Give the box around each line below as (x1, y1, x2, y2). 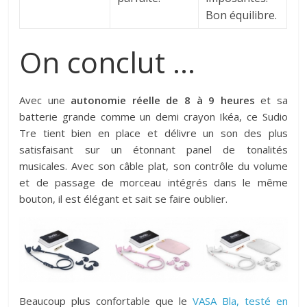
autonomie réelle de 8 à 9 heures (71, 93, 255, 108)
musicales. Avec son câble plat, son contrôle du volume (19, 159, 288, 173)
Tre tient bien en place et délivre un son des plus (19, 126, 288, 140)
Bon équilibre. (206, 8, 278, 23)
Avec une (19, 93, 71, 108)
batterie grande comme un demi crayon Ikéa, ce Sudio (19, 110, 288, 124)
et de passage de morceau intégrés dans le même (19, 175, 288, 190)
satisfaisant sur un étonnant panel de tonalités (19, 143, 288, 157)
